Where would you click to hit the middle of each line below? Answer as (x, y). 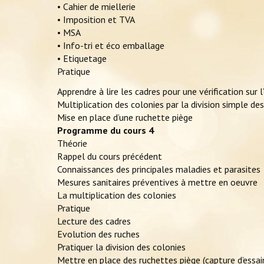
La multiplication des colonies (117, 195)
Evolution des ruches (98, 234)
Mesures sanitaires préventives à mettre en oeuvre (157, 182)
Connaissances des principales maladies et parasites (159, 169)
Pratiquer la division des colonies (121, 247)
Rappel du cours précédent (110, 156)
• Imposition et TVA (96, 20)
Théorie (72, 143)
